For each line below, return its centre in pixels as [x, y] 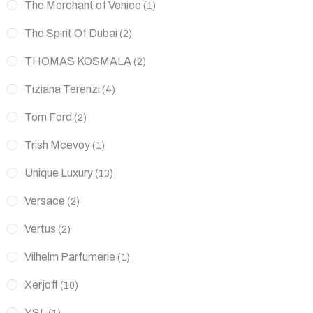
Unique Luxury [59, 173]
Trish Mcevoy [57, 145]
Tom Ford [48, 117]
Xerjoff [41, 284]
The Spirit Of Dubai [71, 33]
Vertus [40, 228]
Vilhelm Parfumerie [70, 256]
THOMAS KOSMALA [78, 61]
